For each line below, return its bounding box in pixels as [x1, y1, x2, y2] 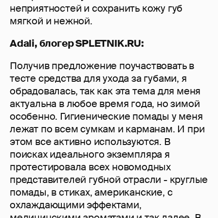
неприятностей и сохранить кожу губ [10, 2, 183, 15]
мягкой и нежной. [10, 15, 92, 28]
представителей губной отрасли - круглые [10, 173, 208, 186]
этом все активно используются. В [10, 135, 171, 148]
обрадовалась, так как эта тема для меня [10, 85, 201, 98]
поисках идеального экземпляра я [10, 148, 170, 161]
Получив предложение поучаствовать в [10, 59, 194, 73]
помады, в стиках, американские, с [10, 186, 173, 199]
